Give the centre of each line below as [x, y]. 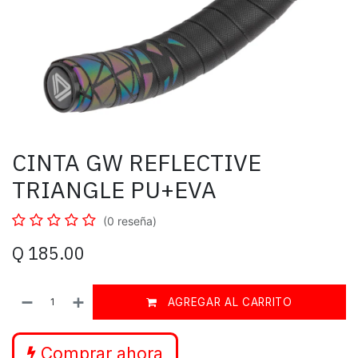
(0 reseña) [130, 221]
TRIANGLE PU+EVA [114, 189]
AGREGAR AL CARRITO [228, 302]
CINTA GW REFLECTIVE [137, 162]
